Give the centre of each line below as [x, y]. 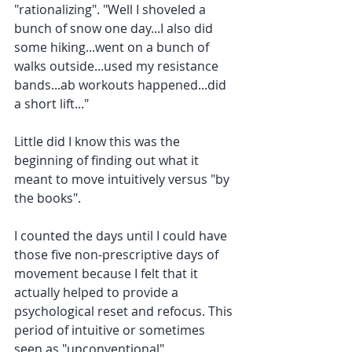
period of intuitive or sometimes [111, 330]
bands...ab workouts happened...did [122, 85]
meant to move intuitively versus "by [123, 179]
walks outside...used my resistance [118, 66]
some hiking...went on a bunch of [113, 47]
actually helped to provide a [98, 292]
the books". [49, 198]
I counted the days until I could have [122, 236]
